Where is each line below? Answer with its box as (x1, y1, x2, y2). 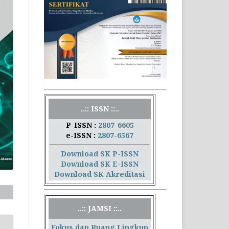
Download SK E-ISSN (61, 159, 139, 169)
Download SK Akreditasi (54, 169, 145, 179)
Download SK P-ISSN (61, 149, 139, 159)
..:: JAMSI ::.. (74, 203, 126, 214)
